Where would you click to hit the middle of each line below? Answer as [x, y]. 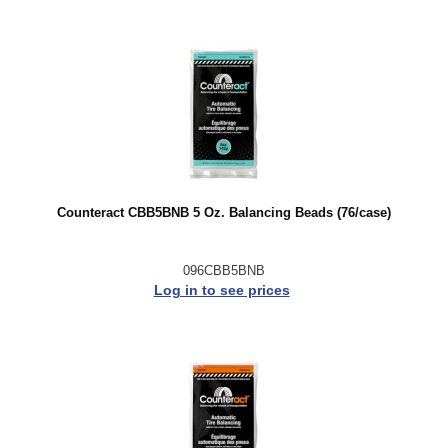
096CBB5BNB [223, 270]
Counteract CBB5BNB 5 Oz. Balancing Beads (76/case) [223, 212]
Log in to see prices [221, 289]
